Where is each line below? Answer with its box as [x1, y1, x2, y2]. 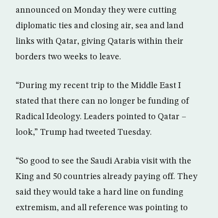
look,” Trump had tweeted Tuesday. [16, 127, 152, 137]
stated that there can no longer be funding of [16, 96, 189, 106]
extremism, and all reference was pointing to [16, 203, 188, 212]
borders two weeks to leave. [16, 52, 121, 61]
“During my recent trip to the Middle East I [16, 81, 181, 90]
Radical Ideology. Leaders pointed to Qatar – [16, 112, 186, 121]
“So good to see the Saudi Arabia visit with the [16, 156, 191, 165]
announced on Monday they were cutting [16, 5, 177, 15]
